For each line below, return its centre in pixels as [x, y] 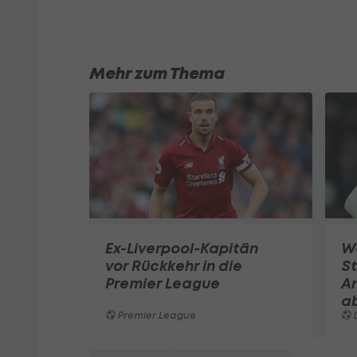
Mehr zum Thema [157, 74]
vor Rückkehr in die [174, 265]
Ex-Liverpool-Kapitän [182, 248]
